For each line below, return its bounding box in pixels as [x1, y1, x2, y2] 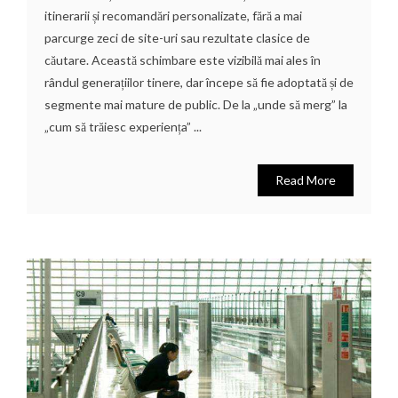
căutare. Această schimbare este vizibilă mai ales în [44, 52, 321, 68]
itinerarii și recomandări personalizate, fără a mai [44, 7, 302, 23]
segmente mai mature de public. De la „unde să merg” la [44, 96, 347, 112]
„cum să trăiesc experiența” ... [44, 118, 202, 134]
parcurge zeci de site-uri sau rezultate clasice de [44, 29, 310, 45]
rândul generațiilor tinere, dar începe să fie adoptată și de [44, 74, 354, 90]
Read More [275, 171, 336, 187]
